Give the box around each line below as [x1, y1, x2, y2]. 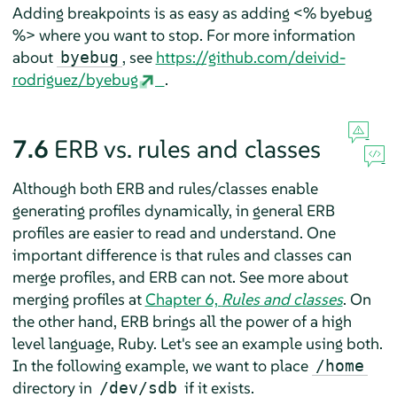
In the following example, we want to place [12, 354, 312, 376]
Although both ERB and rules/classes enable [12, 177, 318, 198]
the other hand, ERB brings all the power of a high [12, 310, 352, 331]
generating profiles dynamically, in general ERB [12, 199, 335, 221]
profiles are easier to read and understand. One [12, 222, 336, 243]
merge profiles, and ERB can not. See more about [12, 266, 348, 287]
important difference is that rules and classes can [12, 244, 352, 265]
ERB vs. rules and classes [53, 133, 321, 165]
